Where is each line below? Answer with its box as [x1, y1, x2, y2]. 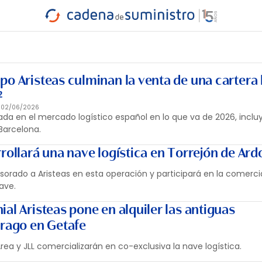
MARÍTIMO [107, 26, 148, 36]
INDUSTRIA [19, 22, 61, 32]
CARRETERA [19, 30, 63, 40]
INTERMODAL [159, 26, 210, 36]
